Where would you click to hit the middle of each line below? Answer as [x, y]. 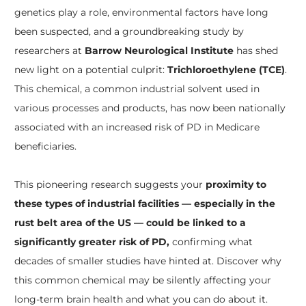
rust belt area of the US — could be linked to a [130, 222]
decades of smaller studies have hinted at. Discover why [148, 261]
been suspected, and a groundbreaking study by [129, 31]
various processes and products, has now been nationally [150, 108]
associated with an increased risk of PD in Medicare [137, 127]
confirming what [211, 241]
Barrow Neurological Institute [159, 50]
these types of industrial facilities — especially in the [144, 203]
